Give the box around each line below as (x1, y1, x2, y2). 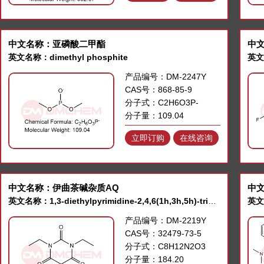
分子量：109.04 (125, 110, 184, 120)
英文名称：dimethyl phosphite (8, 52, 128, 62)
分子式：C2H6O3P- (125, 97, 199, 107)
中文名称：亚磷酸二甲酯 (8, 38, 105, 49)
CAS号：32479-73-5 (125, 228, 202, 238)
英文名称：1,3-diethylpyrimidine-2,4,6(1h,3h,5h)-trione (208, 196, 216, 206)
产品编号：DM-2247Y (125, 71, 206, 81)
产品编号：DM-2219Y (125, 215, 206, 225)
